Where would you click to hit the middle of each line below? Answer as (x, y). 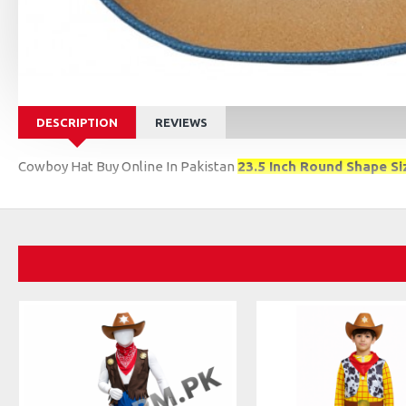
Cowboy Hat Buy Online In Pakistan (128, 166)
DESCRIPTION (77, 122)
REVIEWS (181, 122)
